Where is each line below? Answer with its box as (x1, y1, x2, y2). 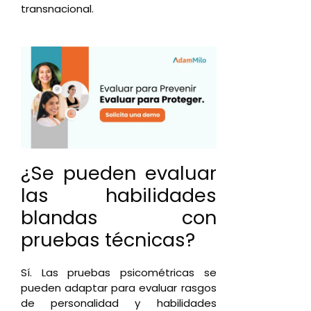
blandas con (21, 204, 217, 230)
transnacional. (21, 1, 94, 16)
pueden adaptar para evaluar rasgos (21, 280, 217, 295)
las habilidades (21, 182, 217, 208)
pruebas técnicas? (21, 226, 195, 253)
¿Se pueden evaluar (21, 160, 217, 186)
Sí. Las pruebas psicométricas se (21, 264, 217, 280)
